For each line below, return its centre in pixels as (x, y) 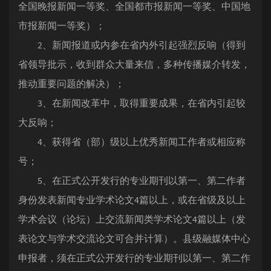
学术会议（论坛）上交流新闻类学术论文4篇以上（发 (132, 219)
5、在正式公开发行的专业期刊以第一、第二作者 (132, 180)
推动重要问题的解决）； (71, 83)
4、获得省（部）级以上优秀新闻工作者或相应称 (132, 142)
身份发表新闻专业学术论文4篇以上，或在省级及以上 (132, 200)
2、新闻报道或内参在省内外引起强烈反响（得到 (132, 45)
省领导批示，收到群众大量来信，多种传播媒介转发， (134, 64)
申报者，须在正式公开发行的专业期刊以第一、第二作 (134, 258)
